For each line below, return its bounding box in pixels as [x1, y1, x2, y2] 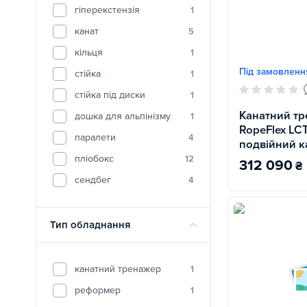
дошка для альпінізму [75, 110, 171, 122]
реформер [75, 284, 121, 296]
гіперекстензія [75, 4, 140, 16]
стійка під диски [75, 89, 145, 101]
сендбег [75, 174, 111, 186]
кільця [75, 47, 103, 58]
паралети [75, 132, 116, 143]
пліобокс [75, 153, 114, 164]
